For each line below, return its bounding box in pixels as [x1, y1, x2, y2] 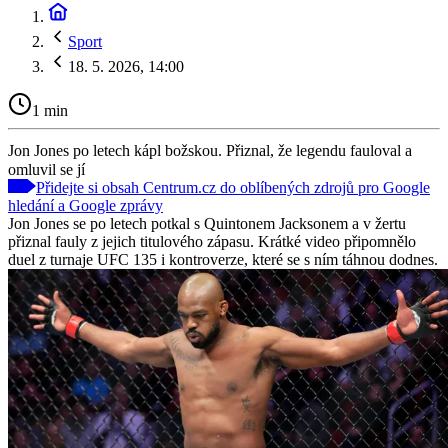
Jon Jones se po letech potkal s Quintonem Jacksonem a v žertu [8, 214, 406, 232]
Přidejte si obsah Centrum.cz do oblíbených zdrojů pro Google [36, 178, 430, 196]
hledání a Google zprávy [8, 196, 163, 214]
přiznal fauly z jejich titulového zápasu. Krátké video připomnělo [8, 232, 416, 250]
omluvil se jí [8, 160, 85, 178]
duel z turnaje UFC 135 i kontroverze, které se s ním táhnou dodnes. [8, 250, 438, 268]
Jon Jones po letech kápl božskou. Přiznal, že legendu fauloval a [8, 141, 412, 159]
